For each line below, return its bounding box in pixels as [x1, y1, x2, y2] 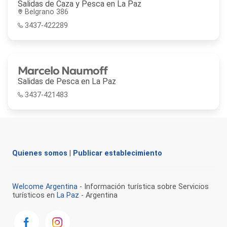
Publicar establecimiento [73, 149, 162, 158]
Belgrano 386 [25, 7, 68, 16]
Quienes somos [12, 149, 67, 158]
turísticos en [12, 191, 57, 200]
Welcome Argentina [12, 182, 78, 192]
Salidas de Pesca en [18, 76, 92, 86]
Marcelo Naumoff [18, 63, 107, 78]
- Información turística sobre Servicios [78, 182, 209, 192]
